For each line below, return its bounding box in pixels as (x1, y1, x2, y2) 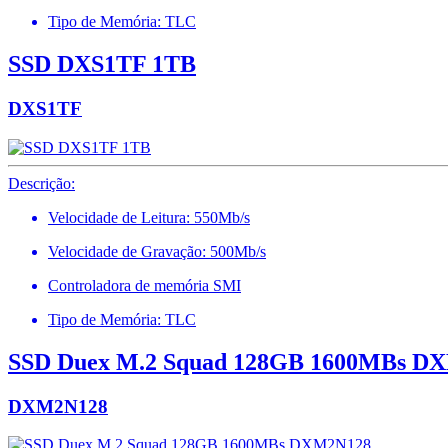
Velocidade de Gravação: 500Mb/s (48, 242, 266, 260)
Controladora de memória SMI (48, 276, 241, 294)
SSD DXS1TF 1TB (8, 51, 196, 78)
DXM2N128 (8, 395, 108, 417)
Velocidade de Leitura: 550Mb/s (48, 208, 250, 226)
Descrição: (8, 174, 75, 192)
